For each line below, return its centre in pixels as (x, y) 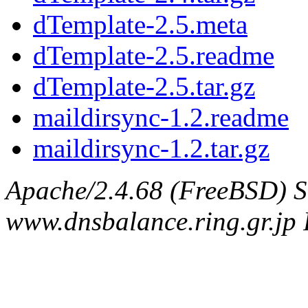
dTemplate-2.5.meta (140, 24)
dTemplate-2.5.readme (154, 55)
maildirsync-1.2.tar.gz (151, 148)
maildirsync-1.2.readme (161, 117)
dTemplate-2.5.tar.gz (144, 86)
